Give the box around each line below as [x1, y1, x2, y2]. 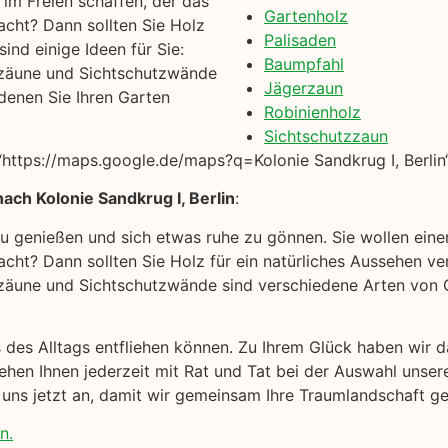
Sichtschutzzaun [264, 125, 388, 146]
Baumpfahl [264, 53, 344, 74]
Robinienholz [264, 101, 361, 122]
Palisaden [264, 29, 336, 50]
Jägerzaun [264, 77, 343, 98]
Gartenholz [264, 5, 348, 26]
